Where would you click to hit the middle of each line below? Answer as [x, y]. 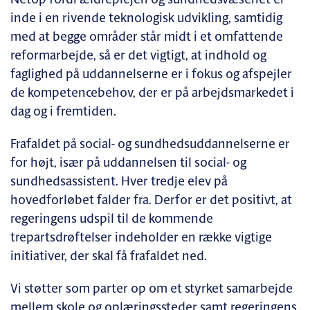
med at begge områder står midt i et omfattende [147, 37]
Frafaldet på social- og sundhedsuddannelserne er [150, 145]
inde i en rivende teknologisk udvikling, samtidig [146, 19]
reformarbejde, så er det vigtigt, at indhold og [138, 56]
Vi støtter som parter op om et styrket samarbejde [152, 289]
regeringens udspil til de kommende [112, 219]
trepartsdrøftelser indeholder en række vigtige [141, 238]
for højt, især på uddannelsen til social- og [128, 163]
